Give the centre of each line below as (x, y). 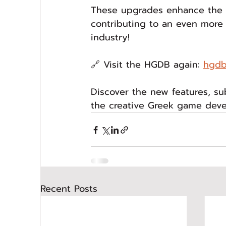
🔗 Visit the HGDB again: (147, 65)
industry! (110, 37)
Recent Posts (69, 189)
